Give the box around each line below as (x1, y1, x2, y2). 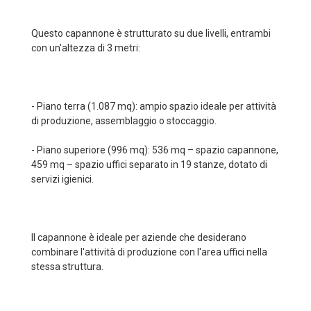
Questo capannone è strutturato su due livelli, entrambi (31, 28, 271, 39)
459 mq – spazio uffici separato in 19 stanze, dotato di (31, 159, 267, 170)
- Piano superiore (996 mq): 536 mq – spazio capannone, (31, 144, 278, 155)
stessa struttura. (31, 261, 103, 272)
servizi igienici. (31, 174, 94, 185)
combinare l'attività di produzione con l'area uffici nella (31, 246, 267, 258)
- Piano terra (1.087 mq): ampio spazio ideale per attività (31, 101, 276, 112)
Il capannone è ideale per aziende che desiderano (31, 232, 246, 243)
